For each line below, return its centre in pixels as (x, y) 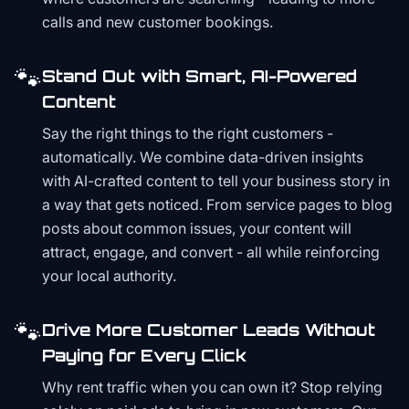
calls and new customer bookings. (157, 22)
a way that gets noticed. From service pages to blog (217, 204)
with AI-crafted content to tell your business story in (216, 181)
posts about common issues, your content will (197, 228)
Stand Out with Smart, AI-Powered (199, 76)
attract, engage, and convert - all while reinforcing (211, 252)
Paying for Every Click (144, 355)
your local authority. (109, 276)
